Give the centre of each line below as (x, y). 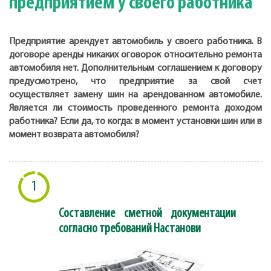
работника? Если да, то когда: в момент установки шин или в (135, 122)
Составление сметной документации (148, 214)
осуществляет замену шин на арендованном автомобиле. (135, 95)
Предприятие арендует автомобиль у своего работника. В (135, 42)
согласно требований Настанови (130, 229)
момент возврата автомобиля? (74, 135)
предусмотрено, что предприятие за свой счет (135, 82)
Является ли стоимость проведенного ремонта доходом (135, 109)
